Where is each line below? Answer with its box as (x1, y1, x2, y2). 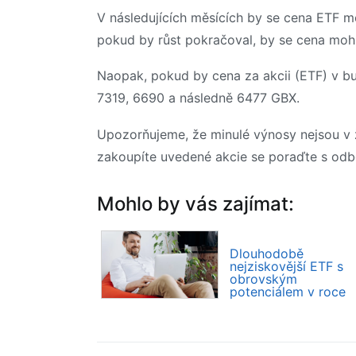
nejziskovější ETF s (230, 258, 343, 275)
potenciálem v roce (230, 284, 346, 300)
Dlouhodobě (230, 246, 304, 262)
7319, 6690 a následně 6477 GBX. (97, 90, 300, 106)
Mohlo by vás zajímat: (97, 192, 294, 216)
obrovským (230, 271, 297, 288)
